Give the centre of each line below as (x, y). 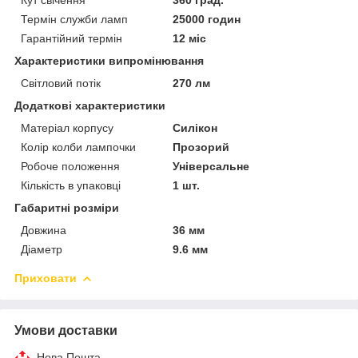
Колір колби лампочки (78, 147)
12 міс (190, 38)
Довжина (44, 230)
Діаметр (42, 249)
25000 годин (207, 19)
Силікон (195, 127)
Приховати (46, 278)
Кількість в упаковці (71, 185)
